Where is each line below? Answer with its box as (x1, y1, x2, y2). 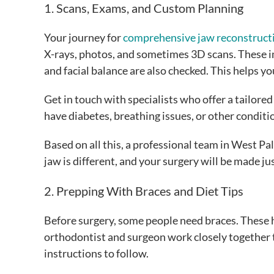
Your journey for (44, 31, 123, 45)
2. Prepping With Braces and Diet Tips (44, 183, 243, 199)
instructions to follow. (44, 246, 150, 261)
